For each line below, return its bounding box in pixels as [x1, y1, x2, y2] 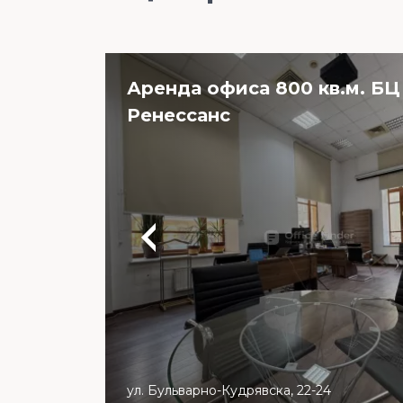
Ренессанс [127, 103, 230, 126]
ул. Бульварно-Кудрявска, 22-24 [127, 381, 331, 399]
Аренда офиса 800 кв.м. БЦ [127, 76, 400, 99]
